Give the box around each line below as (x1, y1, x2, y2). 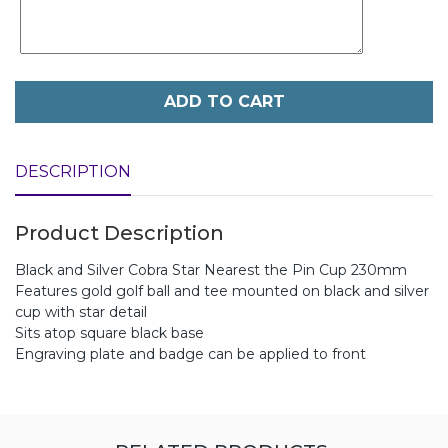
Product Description (15, 220, 224, 245)
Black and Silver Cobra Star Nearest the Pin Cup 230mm (15, 260, 407, 279)
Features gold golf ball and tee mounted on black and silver (15, 281, 429, 300)
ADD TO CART (163, 91, 285, 111)
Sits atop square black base (15, 323, 204, 342)
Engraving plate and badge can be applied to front (15, 344, 366, 363)
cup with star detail (15, 302, 147, 321)
